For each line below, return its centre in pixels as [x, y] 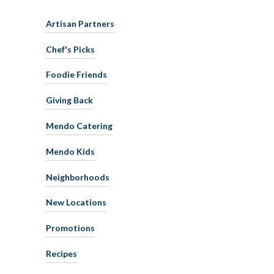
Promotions [70, 228]
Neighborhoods [77, 177]
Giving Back [69, 100]
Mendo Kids [70, 151]
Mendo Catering [79, 125]
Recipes [61, 253]
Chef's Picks [70, 49]
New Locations [76, 202]
